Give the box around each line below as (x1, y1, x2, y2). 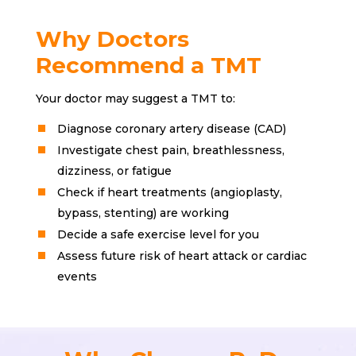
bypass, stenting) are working (56, 205, 229, 220)
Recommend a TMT (35, 51, 261, 79)
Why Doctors (35, 25, 189, 52)
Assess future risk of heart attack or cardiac (56, 248, 307, 263)
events (56, 269, 97, 284)
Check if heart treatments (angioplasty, (56, 184, 282, 199)
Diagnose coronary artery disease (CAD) (56, 121, 286, 136)
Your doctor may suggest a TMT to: (35, 91, 235, 106)
